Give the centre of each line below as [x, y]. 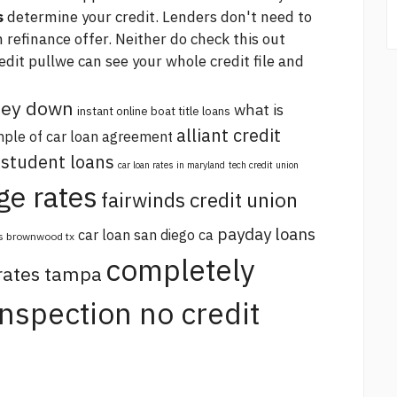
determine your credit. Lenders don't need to [158, 17]
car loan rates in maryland [171, 165]
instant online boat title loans [154, 111]
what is [259, 110]
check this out [238, 39]
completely [180, 270]
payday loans [266, 234]
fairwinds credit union [199, 200]
